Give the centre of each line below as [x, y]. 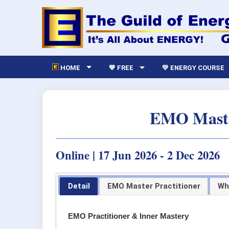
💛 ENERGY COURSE [193, 67]
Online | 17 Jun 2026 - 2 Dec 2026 [138, 155]
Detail [79, 186]
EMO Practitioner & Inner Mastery [129, 216]
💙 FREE [121, 67]
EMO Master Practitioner [154, 186]
